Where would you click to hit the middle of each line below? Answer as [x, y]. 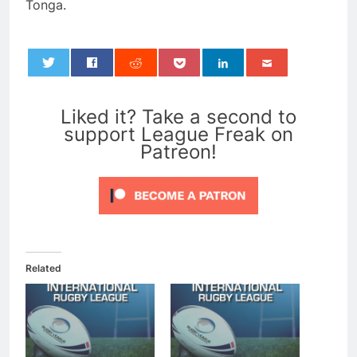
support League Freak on [178, 135]
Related [43, 269]
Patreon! [178, 152]
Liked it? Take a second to [178, 117]
